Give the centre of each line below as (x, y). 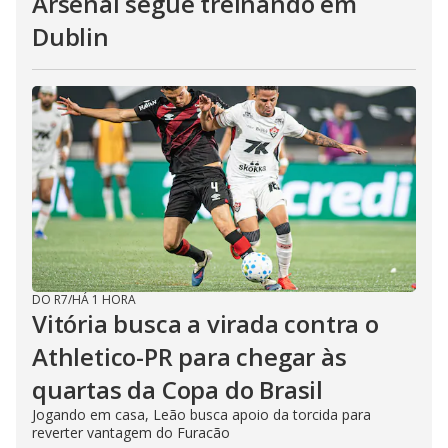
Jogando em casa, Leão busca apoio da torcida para (201, 414)
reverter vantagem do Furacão (131, 432)
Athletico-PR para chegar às (189, 356)
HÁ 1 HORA (104, 299)
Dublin (70, 36)
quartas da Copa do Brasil (177, 389)
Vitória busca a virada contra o (205, 323)
